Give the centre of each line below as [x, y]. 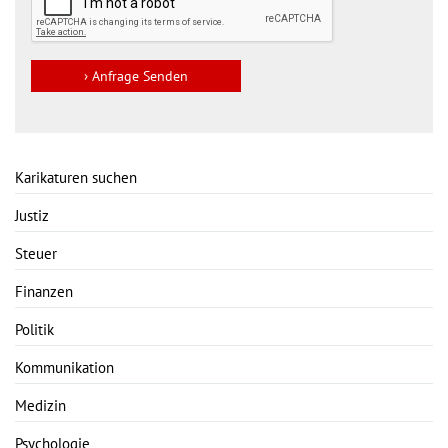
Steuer [36, 254]
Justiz [32, 216]
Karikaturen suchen [76, 178]
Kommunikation [64, 368]
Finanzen [44, 292]
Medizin [40, 406]
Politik [34, 330]
